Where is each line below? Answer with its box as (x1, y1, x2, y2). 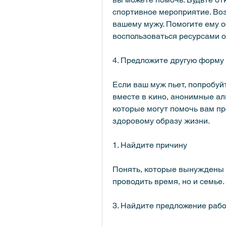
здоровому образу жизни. (112, 116, 210, 126)
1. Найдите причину (112, 140, 187, 150)
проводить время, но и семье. (112, 176, 224, 186)
